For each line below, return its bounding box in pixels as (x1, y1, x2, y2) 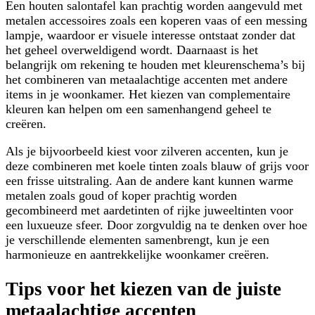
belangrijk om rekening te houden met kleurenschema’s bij (6, 58, 305, 72)
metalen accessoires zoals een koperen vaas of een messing (6, 13, 307, 28)
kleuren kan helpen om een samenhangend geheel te (6, 102, 271, 117)
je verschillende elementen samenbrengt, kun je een (6, 233, 269, 247)
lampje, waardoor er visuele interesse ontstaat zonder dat (6, 28, 295, 43)
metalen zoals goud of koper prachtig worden (6, 188, 237, 203)
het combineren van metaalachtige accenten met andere (6, 72, 288, 87)
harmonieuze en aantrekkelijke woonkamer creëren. (6, 247, 269, 262)
